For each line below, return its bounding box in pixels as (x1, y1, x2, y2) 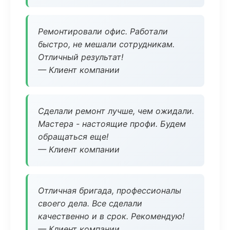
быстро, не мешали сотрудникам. (38, 39, 175, 49)
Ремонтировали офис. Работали (38, 26, 168, 36)
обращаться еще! (38, 131, 108, 142)
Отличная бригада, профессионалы (38, 185, 181, 196)
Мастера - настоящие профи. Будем (38, 119, 186, 129)
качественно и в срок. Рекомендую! (38, 211, 184, 221)
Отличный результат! (38, 52, 123, 62)
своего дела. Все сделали (38, 198, 142, 208)
